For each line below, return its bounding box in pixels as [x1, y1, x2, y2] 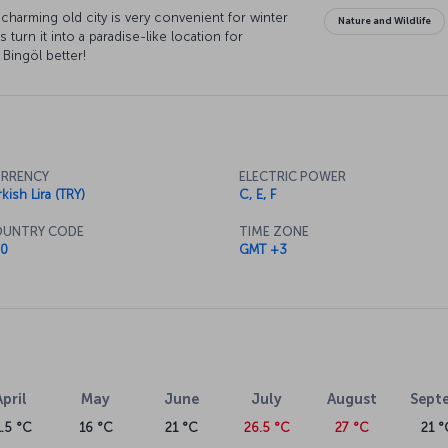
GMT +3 [239, 242, 287, 258]
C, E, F [239, 187, 276, 203]
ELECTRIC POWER [239, 169, 346, 185]
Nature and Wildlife [338, 15, 432, 28]
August [326, 390, 377, 409]
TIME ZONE [239, 224, 309, 240]
